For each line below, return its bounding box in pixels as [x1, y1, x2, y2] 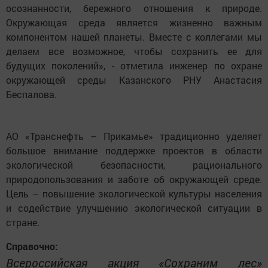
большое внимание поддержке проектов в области [6, 144, 262, 157]
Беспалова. [6, 87, 57, 100]
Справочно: [6, 239, 58, 252]
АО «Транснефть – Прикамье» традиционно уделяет [6, 129, 262, 142]
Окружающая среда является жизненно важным [6, 16, 262, 29]
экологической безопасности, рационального [6, 158, 262, 171]
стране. [6, 215, 39, 229]
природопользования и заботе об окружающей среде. [6, 172, 262, 185]
